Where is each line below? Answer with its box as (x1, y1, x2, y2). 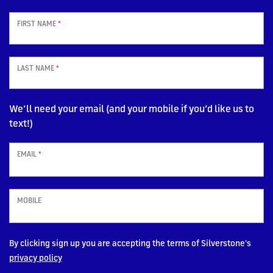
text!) (9, 117, 33, 130)
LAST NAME (17, 63, 56, 73)
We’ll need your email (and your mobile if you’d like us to (9, 102, 254, 115)
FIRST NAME (17, 19, 58, 29)
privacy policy (9, 252, 62, 263)
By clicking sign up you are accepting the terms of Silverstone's (9, 238, 251, 249)
